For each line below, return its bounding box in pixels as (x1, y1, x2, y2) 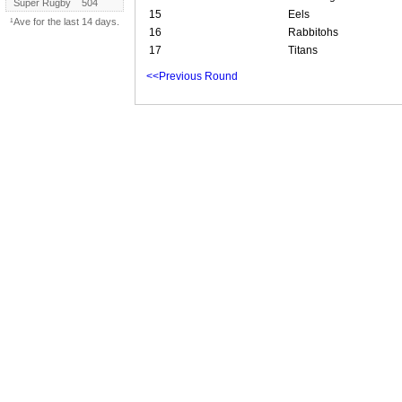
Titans (288, 43, 318, 57)
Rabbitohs (288, 25, 338, 39)
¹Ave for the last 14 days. (10, 16, 119, 28)
